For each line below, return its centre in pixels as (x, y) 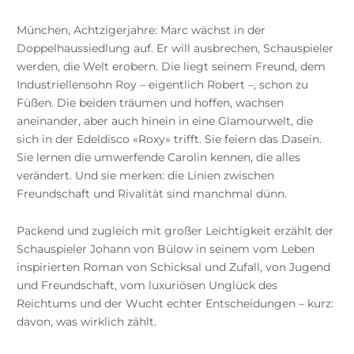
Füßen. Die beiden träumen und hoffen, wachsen (150, 102)
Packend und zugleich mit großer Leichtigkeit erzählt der (175, 230)
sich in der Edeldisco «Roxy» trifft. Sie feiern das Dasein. (169, 139)
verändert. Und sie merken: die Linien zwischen (145, 175)
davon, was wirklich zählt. (88, 321)
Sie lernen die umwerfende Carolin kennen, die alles (158, 157)
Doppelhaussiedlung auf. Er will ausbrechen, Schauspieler (175, 48)
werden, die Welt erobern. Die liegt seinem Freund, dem (171, 66)
